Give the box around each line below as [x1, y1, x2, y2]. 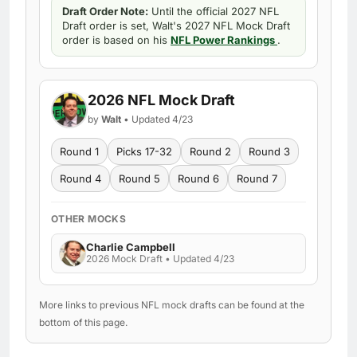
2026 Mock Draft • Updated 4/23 [86, 253, 234, 265]
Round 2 [190, 144, 231, 158]
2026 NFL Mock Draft [88, 91, 235, 108]
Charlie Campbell [86, 241, 175, 254]
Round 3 [249, 144, 290, 158]
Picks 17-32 [116, 144, 172, 158]
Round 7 [237, 171, 277, 185]
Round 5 [119, 171, 160, 185]
